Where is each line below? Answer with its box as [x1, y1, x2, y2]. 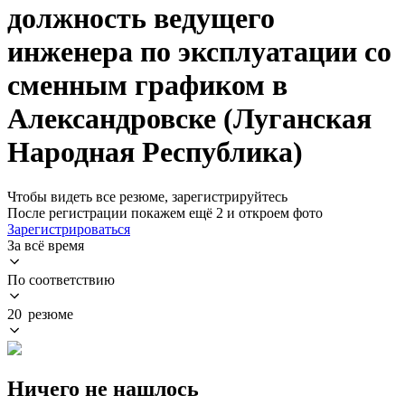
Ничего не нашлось [7, 376, 199, 400]
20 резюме [7, 306, 73, 322]
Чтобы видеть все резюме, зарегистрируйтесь [7, 188, 287, 204]
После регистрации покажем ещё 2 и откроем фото [7, 204, 323, 221]
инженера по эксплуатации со [7, 35, 391, 69]
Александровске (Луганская [7, 102, 372, 136]
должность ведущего [7, 2, 275, 35]
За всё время [7, 237, 84, 253]
